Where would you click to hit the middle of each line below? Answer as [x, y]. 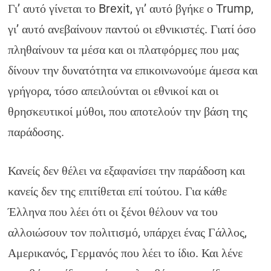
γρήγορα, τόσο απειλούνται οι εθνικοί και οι [113, 91]
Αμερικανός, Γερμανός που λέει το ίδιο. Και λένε [126, 253]
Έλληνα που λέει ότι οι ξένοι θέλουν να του [113, 212]
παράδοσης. [36, 132]
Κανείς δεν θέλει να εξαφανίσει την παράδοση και [127, 171]
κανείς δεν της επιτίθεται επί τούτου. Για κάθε [118, 191]
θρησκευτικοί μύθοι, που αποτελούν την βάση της [128, 111]
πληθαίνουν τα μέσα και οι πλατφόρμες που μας [124, 50]
